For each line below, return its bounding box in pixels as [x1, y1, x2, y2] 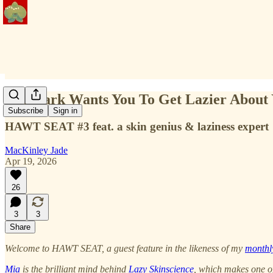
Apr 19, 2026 [5, 155, 57, 166]
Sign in [53, 106, 77, 116]
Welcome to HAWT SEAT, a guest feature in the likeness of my [5, 243, 245, 253]
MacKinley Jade [5, 144, 68, 155]
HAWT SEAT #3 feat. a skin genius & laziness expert [5, 119, 269, 133]
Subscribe [8, 106, 43, 116]
